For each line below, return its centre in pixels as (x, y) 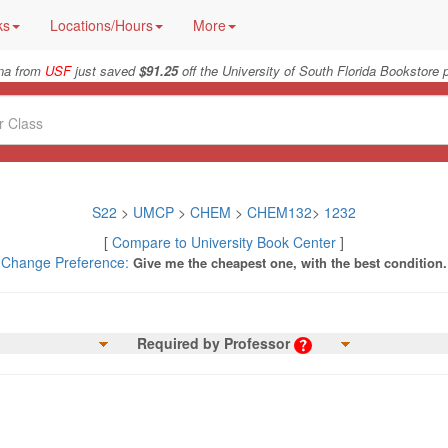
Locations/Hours (101, 25)
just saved (104, 70)
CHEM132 (279, 212)
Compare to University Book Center (224, 242)
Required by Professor (213, 343)
